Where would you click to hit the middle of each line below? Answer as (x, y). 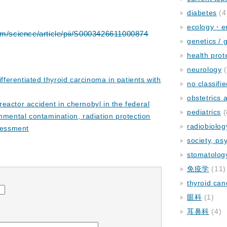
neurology (204, 69)
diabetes (202, 13)
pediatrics (204, 112)
